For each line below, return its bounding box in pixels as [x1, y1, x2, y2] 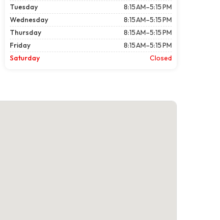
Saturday [10, 53, 40, 62]
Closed [150, 53, 172, 62]
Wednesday [10, 15, 48, 24]
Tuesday [10, 2, 38, 11]
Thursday [10, 27, 41, 37]
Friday [10, 40, 30, 50]
